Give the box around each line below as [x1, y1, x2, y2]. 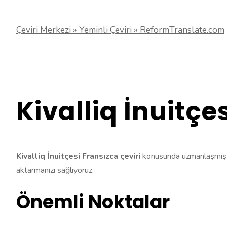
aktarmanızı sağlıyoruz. [16, 165, 94, 176]
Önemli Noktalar [16, 189, 170, 215]
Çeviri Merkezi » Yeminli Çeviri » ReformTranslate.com [16, 24, 224, 36]
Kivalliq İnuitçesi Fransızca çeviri [16, 150, 142, 162]
